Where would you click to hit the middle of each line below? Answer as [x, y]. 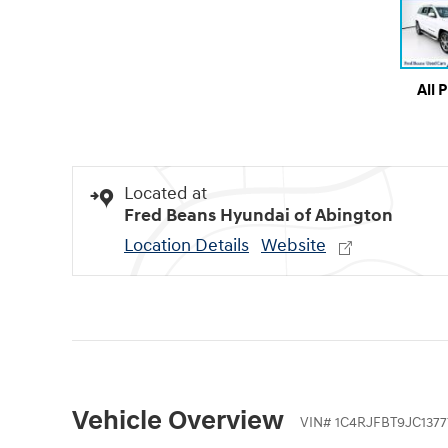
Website [293, 246]
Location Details [186, 246]
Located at [165, 194]
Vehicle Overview [178, 421]
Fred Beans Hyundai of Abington [258, 216]
